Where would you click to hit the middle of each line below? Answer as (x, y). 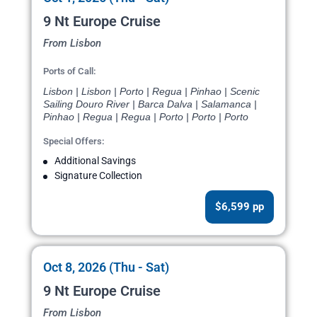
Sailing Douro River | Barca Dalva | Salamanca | (150, 104)
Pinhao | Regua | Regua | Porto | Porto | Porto (146, 117)
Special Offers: (74, 142)
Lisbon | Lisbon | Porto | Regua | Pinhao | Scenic (151, 92)
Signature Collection (98, 176)
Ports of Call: (70, 71)
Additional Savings (95, 161)
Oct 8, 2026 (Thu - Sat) (106, 267)
